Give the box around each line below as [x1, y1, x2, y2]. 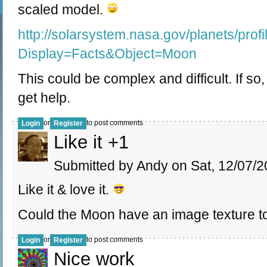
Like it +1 [54, 131, 129, 153]
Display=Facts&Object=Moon [18, 45, 197, 61]
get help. [18, 89, 70, 105]
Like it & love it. [18, 181, 113, 197]
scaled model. [18, 1, 107, 17]
